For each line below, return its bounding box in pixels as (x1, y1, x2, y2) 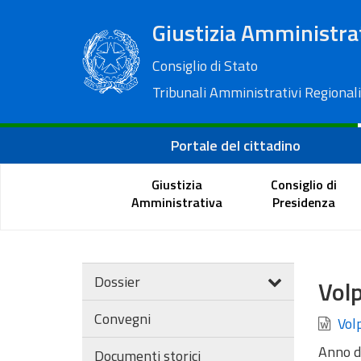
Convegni (94, 308, 151, 330)
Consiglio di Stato (152, 55, 258, 77)
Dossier (94, 271, 140, 293)
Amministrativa (131, 192, 223, 212)
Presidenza (272, 192, 336, 212)
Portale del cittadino (171, 135, 301, 156)
